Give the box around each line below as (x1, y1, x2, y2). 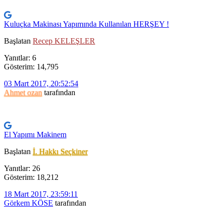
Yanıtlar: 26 (4, 164, 40, 173)
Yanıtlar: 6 (4, 54, 36, 62)
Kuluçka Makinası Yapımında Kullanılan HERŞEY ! (4, 20, 169, 29)
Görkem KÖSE (4, 199, 53, 208)
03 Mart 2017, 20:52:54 (4, 79, 78, 88)
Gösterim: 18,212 (4, 173, 58, 182)
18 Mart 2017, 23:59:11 (4, 190, 78, 199)
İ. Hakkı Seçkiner (33, 147, 88, 156)
